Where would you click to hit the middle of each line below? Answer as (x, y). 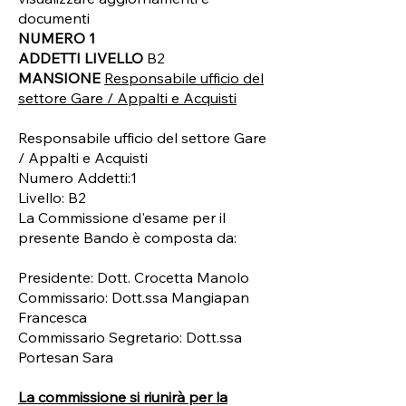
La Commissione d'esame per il (122, 217)
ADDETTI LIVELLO (82, 58)
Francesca (53, 317)
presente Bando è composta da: (129, 237)
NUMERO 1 (57, 38)
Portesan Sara (66, 357)
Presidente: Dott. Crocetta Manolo (134, 277)
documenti (54, 18)
